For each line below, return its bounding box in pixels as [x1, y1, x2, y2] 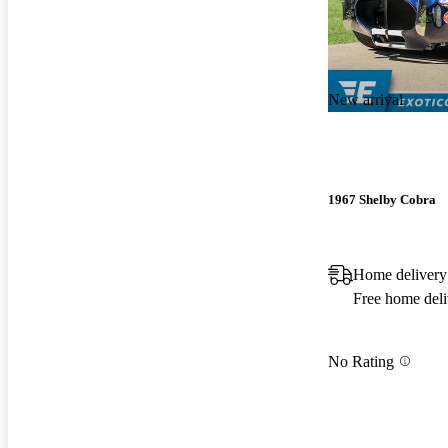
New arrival [328, 90, 403, 108]
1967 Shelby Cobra [328, 192, 436, 208]
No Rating [328, 352, 394, 370]
